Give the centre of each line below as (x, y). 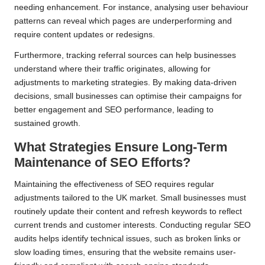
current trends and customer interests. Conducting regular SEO (132, 225)
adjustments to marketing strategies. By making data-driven (125, 83)
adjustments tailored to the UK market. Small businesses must (130, 198)
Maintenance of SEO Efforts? (102, 163)
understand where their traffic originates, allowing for (112, 69)
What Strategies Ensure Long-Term (121, 147)
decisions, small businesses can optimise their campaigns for (128, 96)
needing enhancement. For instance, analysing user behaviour (131, 8)
